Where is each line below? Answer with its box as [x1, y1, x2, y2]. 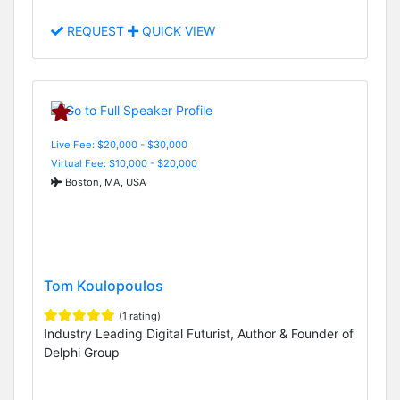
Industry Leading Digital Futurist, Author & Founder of [44, 325, 354, 341]
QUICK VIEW [138, 23, 215, 39]
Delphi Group [44, 344, 120, 360]
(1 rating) [119, 309, 161, 322]
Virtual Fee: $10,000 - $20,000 [51, 156, 197, 170]
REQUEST [63, 23, 128, 39]
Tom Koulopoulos [44, 276, 163, 295]
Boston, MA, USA [62, 175, 146, 188]
